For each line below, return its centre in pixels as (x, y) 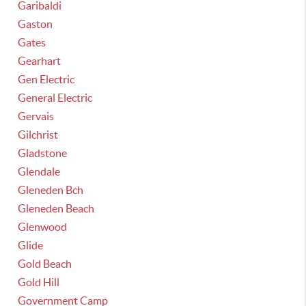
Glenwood (43, 227)
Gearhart (40, 61)
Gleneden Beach (56, 208)
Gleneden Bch (51, 190)
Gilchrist (38, 135)
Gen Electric (46, 79)
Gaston (36, 24)
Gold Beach (45, 264)
